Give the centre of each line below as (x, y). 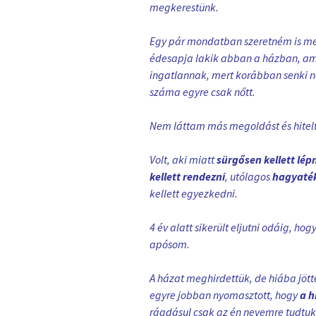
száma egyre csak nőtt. (203, 91)
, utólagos (249, 176)
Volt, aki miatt (183, 159)
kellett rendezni (187, 176)
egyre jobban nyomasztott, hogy (225, 294)
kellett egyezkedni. (195, 193)
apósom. (171, 244)
